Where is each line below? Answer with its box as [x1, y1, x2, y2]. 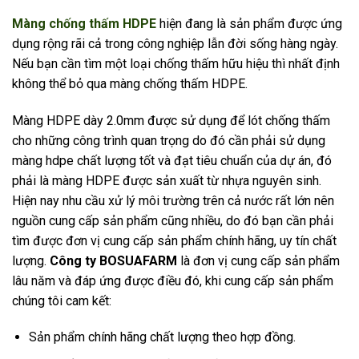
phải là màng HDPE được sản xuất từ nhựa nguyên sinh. [12, 172, 321, 188]
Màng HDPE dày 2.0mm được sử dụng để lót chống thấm [12, 112, 330, 128]
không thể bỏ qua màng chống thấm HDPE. [12, 75, 248, 91]
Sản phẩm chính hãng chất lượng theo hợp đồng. [28, 329, 296, 345]
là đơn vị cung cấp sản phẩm [177, 252, 340, 268]
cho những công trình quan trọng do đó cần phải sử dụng [12, 132, 325, 148]
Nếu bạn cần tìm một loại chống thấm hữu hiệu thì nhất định [12, 55, 340, 71]
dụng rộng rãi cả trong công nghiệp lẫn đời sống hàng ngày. [12, 35, 338, 51]
